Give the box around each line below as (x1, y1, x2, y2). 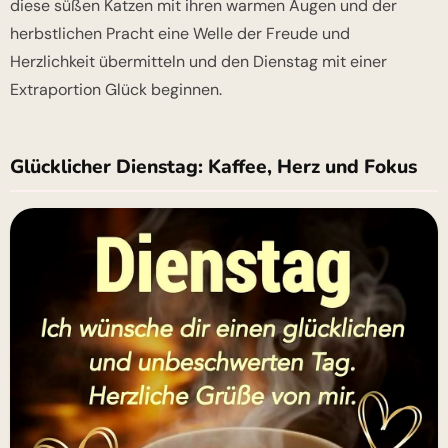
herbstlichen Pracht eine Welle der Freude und (10, 23, 350, 45)
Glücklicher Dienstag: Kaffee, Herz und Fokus (10, 154, 417, 181)
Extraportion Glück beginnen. (10, 79, 222, 101)
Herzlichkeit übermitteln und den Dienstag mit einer (10, 51, 387, 73)
